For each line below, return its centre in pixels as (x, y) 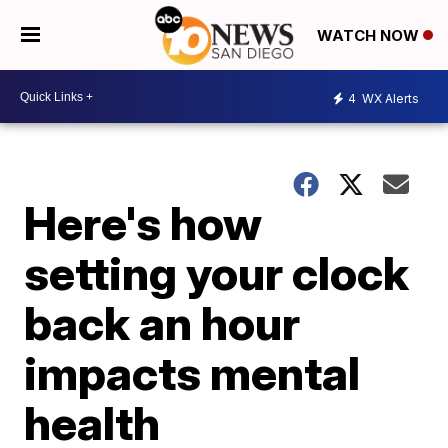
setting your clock (217, 273)
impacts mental (192, 373)
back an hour (162, 323)
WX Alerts (389, 98)
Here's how (143, 223)
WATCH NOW (370, 36)
